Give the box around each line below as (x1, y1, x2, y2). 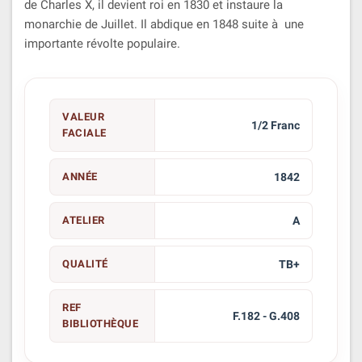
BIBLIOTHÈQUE (62, 317, 138, 330)
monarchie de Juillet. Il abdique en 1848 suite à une (24, 16, 304, 32)
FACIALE (62, 126, 107, 139)
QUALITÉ (62, 257, 108, 270)
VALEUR (62, 110, 104, 123)
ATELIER (62, 213, 105, 226)
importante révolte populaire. (24, 36, 180, 51)
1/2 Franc (250, 118, 300, 132)
